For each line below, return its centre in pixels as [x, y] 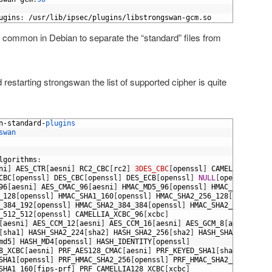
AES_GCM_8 [205, 224]
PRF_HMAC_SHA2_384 [209, 260]
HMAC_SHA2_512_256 [226, 206]
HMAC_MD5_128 [237, 187]
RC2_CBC [94, 169]
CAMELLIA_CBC [237, 169]
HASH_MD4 [37, 242]
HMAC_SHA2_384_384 [111, 206]
